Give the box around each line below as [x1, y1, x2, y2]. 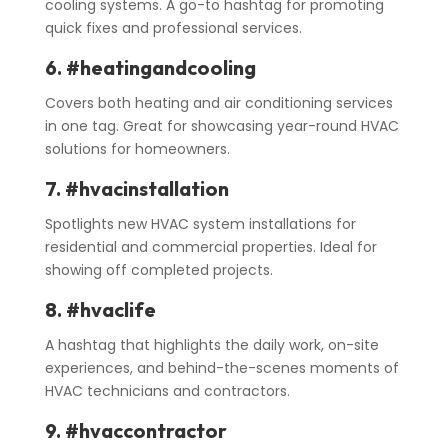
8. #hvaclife [44, 297, 156, 323]
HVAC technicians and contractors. [44, 381, 290, 402]
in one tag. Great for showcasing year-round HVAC [44, 116, 399, 137]
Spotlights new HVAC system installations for [44, 214, 356, 235]
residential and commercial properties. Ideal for [44, 237, 377, 258]
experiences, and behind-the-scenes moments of [44, 358, 399, 379]
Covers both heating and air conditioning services [44, 93, 393, 114]
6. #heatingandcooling [44, 55, 256, 81]
